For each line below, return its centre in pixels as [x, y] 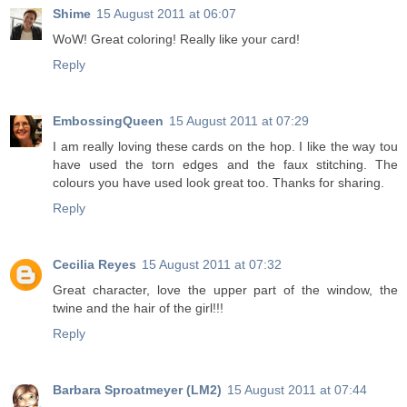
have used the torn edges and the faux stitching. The [225, 164]
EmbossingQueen [108, 120]
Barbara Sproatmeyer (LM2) [137, 389]
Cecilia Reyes [94, 264]
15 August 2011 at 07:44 [297, 389]
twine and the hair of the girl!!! [138, 308]
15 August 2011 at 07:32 [212, 264]
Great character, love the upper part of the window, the [225, 289]
